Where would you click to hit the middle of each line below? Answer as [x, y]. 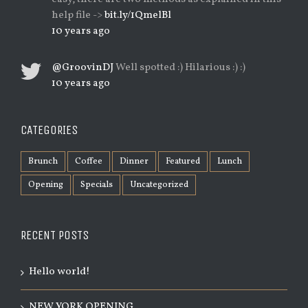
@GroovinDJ [82, 68]
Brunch [43, 162]
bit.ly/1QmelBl [138, 16]
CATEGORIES [49, 130]
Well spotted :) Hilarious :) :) [179, 68]
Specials [97, 185]
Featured [183, 162]
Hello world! [59, 272]
